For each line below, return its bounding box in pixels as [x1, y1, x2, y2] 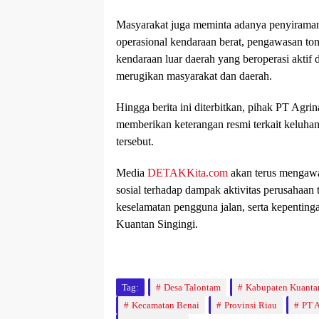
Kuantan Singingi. [116, 218, 198, 230]
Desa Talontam [164, 282, 221, 293]
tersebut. [116, 135, 154, 147]
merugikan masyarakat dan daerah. [116, 70, 272, 82]
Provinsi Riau [224, 300, 277, 310]
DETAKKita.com [147, 167, 228, 179]
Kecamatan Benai [132, 300, 199, 310]
